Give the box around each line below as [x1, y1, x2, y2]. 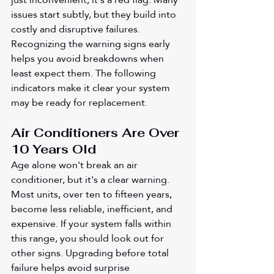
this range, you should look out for [11, 228, 166, 248]
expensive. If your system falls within [11, 213, 174, 233]
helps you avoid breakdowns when [11, 48, 166, 68]
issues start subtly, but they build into [11, 4, 179, 24]
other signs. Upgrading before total [11, 243, 171, 262]
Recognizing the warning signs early [11, 34, 172, 53]
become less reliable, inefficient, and [11, 199, 175, 218]
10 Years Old [11, 141, 100, 157]
